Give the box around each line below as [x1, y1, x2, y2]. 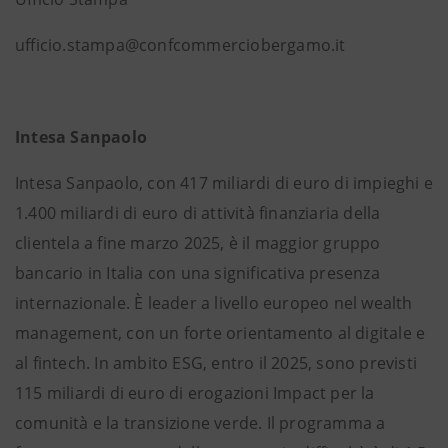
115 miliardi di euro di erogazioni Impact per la [15, 382, 375, 404]
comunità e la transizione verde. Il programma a [15, 412, 386, 434]
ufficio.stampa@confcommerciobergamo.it [15, 34, 346, 56]
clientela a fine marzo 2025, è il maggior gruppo [15, 232, 381, 254]
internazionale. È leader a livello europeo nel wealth [15, 292, 413, 314]
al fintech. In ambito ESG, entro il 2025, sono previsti [15, 352, 418, 374]
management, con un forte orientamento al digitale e [15, 322, 426, 344]
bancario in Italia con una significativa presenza [15, 262, 380, 284]
